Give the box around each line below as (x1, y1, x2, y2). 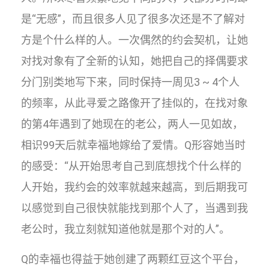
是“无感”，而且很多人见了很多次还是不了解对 (21, 13, 245, 25)
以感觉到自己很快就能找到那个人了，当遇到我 (21, 202, 248, 214)
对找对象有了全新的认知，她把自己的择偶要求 (21, 55, 248, 67)
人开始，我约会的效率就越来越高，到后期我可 (21, 181, 248, 193)
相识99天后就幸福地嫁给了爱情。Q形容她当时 (21, 139, 246, 151)
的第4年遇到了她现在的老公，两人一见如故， (21, 118, 243, 130)
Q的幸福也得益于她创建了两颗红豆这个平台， (21, 253, 244, 265)
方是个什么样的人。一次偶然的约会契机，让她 (21, 34, 248, 46)
